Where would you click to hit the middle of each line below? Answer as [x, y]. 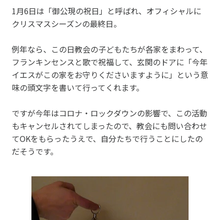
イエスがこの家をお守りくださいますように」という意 [110, 74]
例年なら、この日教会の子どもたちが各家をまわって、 [110, 49]
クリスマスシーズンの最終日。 [67, 23]
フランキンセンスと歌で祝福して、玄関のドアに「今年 [110, 62]
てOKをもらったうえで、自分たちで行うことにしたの [107, 138]
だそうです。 [35, 151]
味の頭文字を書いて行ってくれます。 [78, 87]
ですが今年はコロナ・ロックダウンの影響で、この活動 [110, 113]
